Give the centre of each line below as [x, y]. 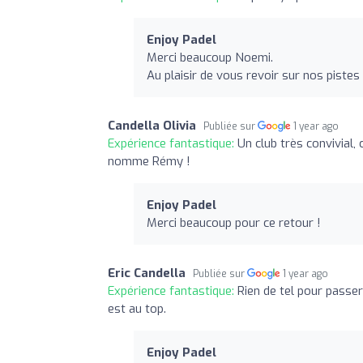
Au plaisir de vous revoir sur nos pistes [253, 75]
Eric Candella [147, 273]
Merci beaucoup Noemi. [210, 57]
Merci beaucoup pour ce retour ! [234, 222]
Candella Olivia [152, 125]
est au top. [137, 308]
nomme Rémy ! [149, 161]
